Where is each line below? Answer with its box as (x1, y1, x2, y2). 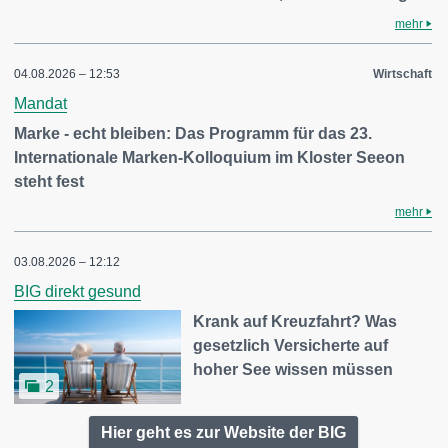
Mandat (14, 95, 67, 112)
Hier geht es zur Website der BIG (100, 423, 346, 441)
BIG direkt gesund (14, 283, 141, 300)
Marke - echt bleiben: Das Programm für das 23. (14, 125, 372, 142)
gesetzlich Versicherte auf (193, 337, 389, 354)
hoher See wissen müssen (193, 361, 394, 378)
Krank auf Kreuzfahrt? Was (193, 313, 398, 330)
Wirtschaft (373, 67, 432, 81)
